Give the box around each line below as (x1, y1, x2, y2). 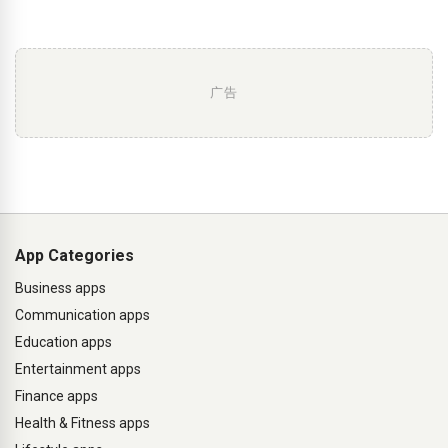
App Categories (15, 246, 134, 265)
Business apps (15, 280, 106, 296)
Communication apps (15, 307, 150, 323)
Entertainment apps (15, 361, 141, 377)
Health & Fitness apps (15, 415, 150, 431)
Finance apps (15, 388, 98, 404)
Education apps (15, 334, 112, 350)
